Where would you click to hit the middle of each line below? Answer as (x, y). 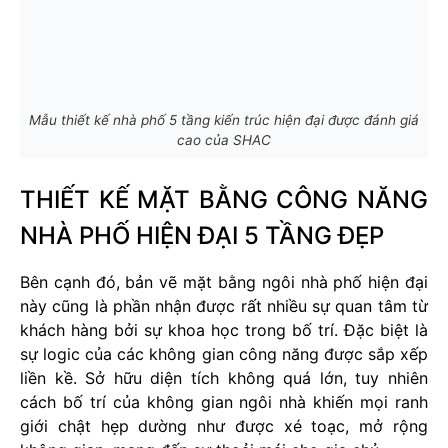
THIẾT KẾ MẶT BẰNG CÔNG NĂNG (224, 200)
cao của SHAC (224, 140)
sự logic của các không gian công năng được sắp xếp (224, 354)
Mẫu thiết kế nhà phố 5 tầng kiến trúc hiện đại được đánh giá (224, 120)
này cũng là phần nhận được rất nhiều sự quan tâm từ (224, 306)
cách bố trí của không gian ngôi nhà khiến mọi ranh (224, 402)
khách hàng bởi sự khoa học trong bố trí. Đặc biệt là (224, 330)
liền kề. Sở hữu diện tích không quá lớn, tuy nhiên (224, 378)
